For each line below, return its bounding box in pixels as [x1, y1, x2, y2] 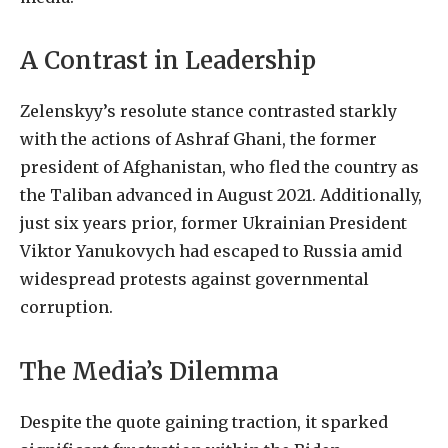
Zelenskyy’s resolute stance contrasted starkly [20, 101, 397, 122]
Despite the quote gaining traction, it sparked [20, 411, 388, 432]
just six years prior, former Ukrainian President [20, 213, 407, 234]
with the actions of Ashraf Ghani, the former [20, 129, 377, 150]
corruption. [20, 297, 113, 318]
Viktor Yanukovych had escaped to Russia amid [20, 241, 402, 262]
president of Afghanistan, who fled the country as [20, 157, 419, 178]
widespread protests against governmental [20, 269, 369, 290]
